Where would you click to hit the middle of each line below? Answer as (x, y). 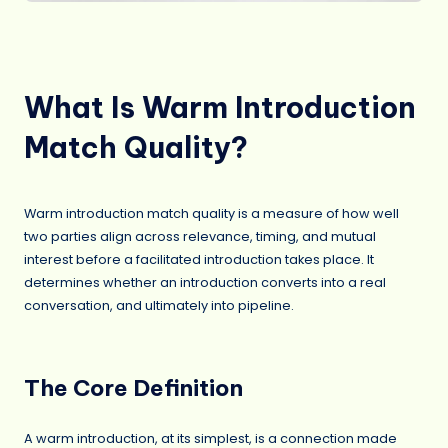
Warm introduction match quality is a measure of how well (211, 214)
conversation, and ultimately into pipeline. (159, 306)
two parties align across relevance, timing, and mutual (200, 237)
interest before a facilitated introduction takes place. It (199, 260)
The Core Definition (133, 388)
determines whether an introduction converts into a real (205, 283)
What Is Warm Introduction (220, 107)
